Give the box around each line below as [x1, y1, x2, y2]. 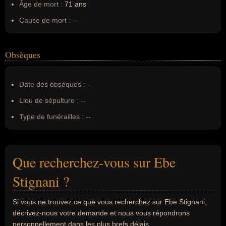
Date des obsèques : [19, 80, 85, 88]
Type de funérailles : [19, 112, 84, 121]
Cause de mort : [19, 16, 71, 24]
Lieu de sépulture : [19, 96, 79, 104]
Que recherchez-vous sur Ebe [13, 152, 176, 172]
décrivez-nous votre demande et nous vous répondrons [13, 209, 190, 217]
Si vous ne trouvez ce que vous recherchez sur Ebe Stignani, [13, 198, 207, 206]
